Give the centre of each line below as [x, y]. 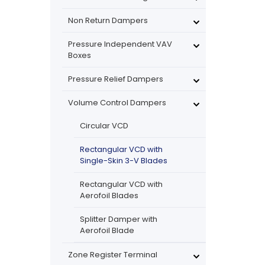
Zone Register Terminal [112, 255]
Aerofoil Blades [109, 195]
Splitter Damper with [118, 219]
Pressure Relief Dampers [115, 79]
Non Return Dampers [108, 20]
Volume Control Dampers [117, 103]
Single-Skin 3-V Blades [123, 161]
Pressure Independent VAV [120, 44]
